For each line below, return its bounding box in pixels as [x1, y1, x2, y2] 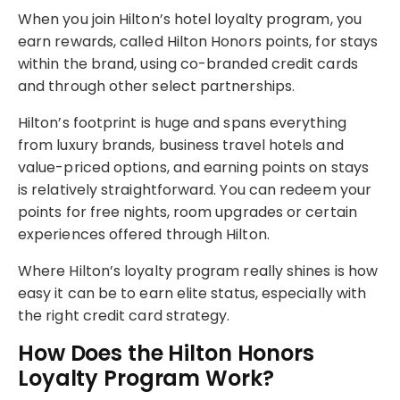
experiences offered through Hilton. [18, 223, 270, 245]
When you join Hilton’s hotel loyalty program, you [18, 8, 362, 29]
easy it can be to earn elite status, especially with [18, 282, 367, 304]
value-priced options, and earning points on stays [18, 156, 369, 178]
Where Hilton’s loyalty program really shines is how [18, 260, 379, 281]
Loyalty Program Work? [18, 362, 279, 393]
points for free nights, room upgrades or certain [18, 201, 357, 222]
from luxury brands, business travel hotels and [18, 134, 344, 155]
